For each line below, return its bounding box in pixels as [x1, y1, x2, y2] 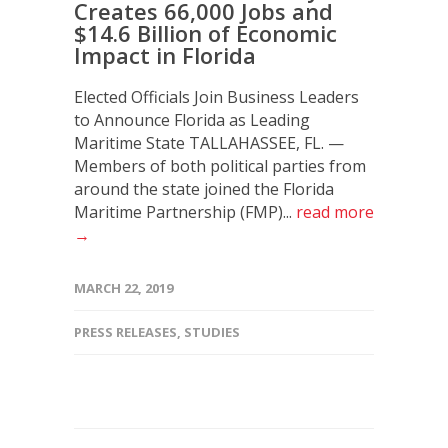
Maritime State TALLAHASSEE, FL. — [74, 131, 344, 154]
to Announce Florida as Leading [74, 108, 310, 131]
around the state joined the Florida [74, 177, 334, 200]
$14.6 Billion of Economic [74, 17, 337, 48]
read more [296, 200, 374, 223]
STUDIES [184, 322, 240, 341]
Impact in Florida [74, 39, 256, 70]
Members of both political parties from [74, 154, 366, 177]
